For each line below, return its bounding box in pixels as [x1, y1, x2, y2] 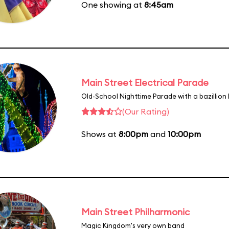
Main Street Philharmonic [81, 205, 190, 218]
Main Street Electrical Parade [81, 76, 209, 88]
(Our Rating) [122, 106, 169, 117]
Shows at [81, 128, 119, 139]
